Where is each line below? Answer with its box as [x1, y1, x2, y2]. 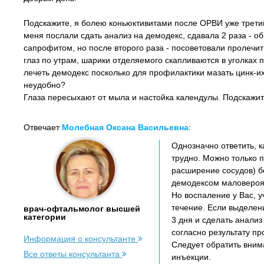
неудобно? [24, 80, 65, 90]
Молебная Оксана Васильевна [62, 123, 189, 132]
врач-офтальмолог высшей [24, 204, 140, 213]
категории [24, 212, 66, 222]
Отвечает [24, 123, 62, 132]
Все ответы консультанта [24, 249, 122, 259]
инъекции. [171, 252, 211, 262]
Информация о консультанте [24, 234, 138, 243]
